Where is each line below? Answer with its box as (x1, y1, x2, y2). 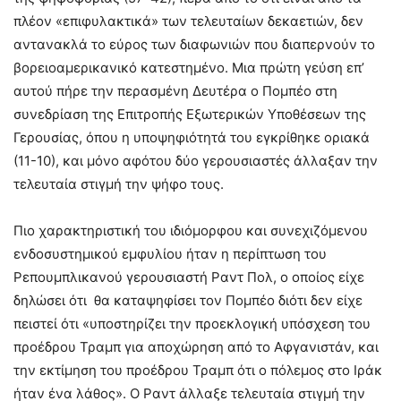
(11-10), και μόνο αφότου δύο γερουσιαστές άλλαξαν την (13, 151, 378, 169)
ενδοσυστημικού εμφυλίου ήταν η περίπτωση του (13, 244, 327, 262)
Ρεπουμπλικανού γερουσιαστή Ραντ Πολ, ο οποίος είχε (13, 268, 364, 286)
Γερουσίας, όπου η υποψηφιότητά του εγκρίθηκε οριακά (13, 128, 370, 146)
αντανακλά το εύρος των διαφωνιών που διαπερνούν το (13, 35, 375, 53)
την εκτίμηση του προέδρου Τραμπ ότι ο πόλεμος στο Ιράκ (13, 361, 382, 379)
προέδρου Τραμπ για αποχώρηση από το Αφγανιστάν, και (13, 337, 379, 355)
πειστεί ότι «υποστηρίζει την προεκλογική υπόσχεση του (13, 314, 371, 332)
